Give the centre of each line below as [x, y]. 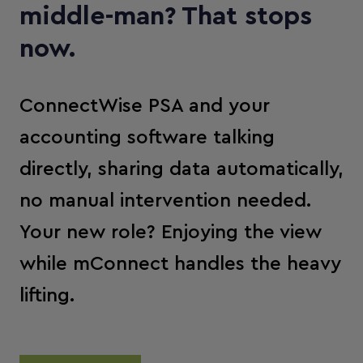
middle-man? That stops [166, 16]
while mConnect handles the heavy [180, 264]
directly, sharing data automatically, [181, 169]
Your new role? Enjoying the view [171, 232]
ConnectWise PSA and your [145, 106]
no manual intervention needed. [165, 201]
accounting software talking [147, 137]
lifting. [47, 295]
